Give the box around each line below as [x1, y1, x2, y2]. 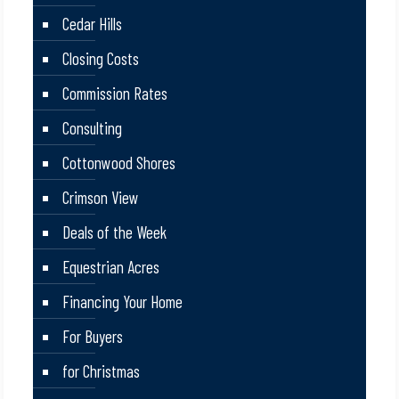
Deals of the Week [62, 222, 167, 243]
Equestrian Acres [62, 256, 160, 278]
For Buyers [62, 326, 124, 347]
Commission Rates [62, 83, 168, 104]
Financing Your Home [62, 291, 183, 313]
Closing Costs [62, 48, 140, 69]
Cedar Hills [62, 13, 123, 35]
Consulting [62, 118, 123, 139]
